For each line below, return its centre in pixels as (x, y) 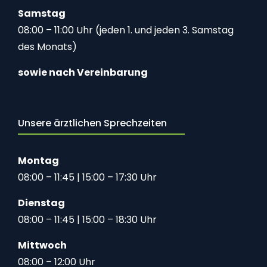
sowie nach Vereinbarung (83, 73)
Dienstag (41, 203)
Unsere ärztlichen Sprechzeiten (92, 123)
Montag (38, 161)
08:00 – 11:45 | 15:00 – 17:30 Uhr (87, 178)
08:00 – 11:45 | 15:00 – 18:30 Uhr (87, 220)
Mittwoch (42, 246)
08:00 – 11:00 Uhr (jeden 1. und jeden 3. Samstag (126, 30)
